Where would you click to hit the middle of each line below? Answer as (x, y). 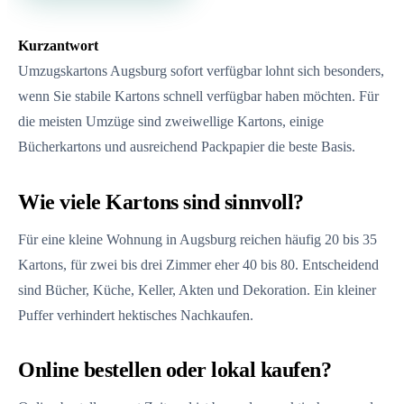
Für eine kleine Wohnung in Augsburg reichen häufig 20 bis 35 (197, 239)
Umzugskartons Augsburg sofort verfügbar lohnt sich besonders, (201, 71)
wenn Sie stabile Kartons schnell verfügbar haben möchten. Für (198, 96)
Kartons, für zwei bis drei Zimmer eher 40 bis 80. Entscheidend (198, 264)
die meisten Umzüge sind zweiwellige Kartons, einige (171, 122)
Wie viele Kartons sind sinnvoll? (161, 202)
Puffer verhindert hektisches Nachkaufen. (136, 315)
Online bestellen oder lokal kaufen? (175, 370)
